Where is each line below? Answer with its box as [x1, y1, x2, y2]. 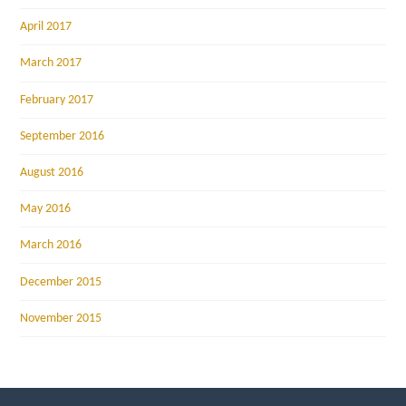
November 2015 [20, 311, 102, 325]
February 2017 [20, 92, 94, 107]
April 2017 [20, 20, 72, 34]
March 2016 [20, 238, 82, 253]
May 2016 [20, 202, 72, 217]
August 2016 [20, 165, 84, 179]
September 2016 [20, 129, 105, 143]
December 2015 [20, 275, 102, 289]
